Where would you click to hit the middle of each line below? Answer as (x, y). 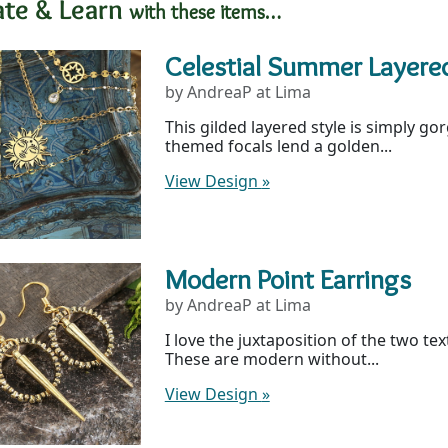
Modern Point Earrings (287, 278)
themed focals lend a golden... (278, 145)
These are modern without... (271, 358)
